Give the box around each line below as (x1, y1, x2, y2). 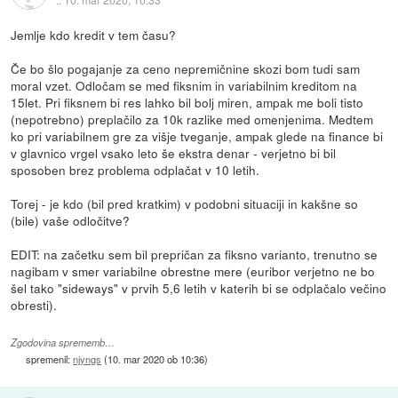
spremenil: (26, 351, 74, 366)
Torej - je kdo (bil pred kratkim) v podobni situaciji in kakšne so (11, 195, 359, 213)
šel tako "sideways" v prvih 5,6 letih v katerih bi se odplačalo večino (11, 279, 387, 298)
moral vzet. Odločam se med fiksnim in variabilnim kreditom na (11, 76, 358, 95)
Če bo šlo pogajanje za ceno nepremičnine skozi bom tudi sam (11, 60, 361, 78)
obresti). (11, 296, 58, 314)
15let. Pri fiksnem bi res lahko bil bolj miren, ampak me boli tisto (11, 93, 364, 112)
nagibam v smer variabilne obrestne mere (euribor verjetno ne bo (11, 262, 376, 281)
